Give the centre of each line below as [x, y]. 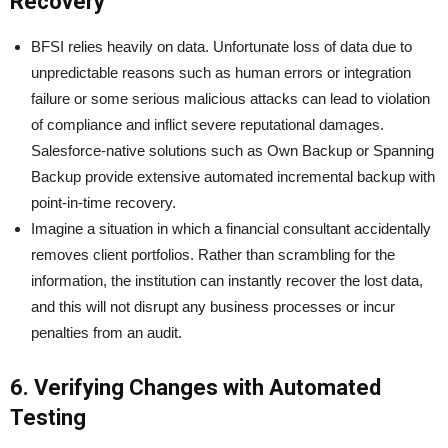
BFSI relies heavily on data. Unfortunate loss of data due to [221, 47]
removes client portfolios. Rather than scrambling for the [213, 255]
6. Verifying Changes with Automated [195, 388]
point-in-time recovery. [103, 203]
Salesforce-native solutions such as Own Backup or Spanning [232, 151]
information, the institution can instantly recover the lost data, [227, 281]
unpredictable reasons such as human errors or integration [221, 73]
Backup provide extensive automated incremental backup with [233, 177]
